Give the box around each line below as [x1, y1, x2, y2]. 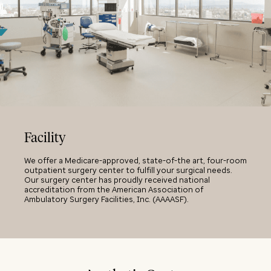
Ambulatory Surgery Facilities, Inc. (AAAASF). [24, 194, 189, 204]
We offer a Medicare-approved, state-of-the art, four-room [24, 155, 247, 165]
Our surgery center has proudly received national [24, 175, 210, 184]
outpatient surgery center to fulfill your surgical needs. [24, 165, 232, 175]
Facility [24, 131, 66, 145]
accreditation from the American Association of [24, 184, 203, 194]
